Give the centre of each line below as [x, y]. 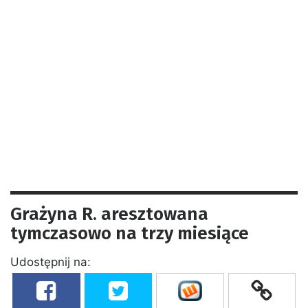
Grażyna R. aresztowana [109, 214]
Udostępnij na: [51, 262]
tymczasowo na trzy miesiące [130, 233]
